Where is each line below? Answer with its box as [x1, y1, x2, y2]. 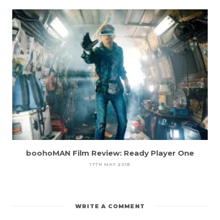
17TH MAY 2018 [89, 161, 131, 167]
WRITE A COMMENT [75, 202, 145, 210]
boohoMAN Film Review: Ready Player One [26, 148, 194, 158]
